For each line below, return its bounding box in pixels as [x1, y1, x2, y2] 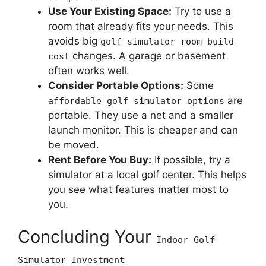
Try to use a [172, 5, 231, 17]
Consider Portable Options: [48, 79, 183, 91]
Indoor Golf [156, 235, 215, 246]
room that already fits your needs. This [48, 20, 233, 32]
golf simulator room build [100, 36, 234, 47]
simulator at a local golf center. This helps [48, 168, 246, 180]
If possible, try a [151, 153, 230, 166]
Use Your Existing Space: [48, 5, 172, 17]
